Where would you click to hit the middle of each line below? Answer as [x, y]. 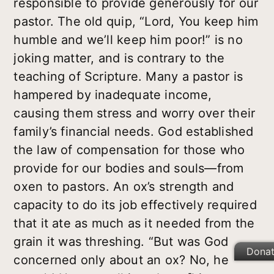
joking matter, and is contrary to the [119, 58]
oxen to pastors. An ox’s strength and [124, 187]
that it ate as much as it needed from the [134, 224]
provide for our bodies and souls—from [129, 168]
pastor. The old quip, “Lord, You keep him [136, 22]
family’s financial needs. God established [134, 132]
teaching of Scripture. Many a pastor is [128, 77]
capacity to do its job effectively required [135, 205]
